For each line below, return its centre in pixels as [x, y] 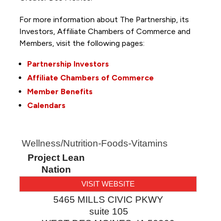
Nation [56, 169]
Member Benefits [60, 91]
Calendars [46, 105]
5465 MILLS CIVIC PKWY [108, 199]
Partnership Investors [68, 64]
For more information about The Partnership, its [104, 19]
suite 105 [109, 211]
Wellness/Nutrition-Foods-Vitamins [94, 143]
